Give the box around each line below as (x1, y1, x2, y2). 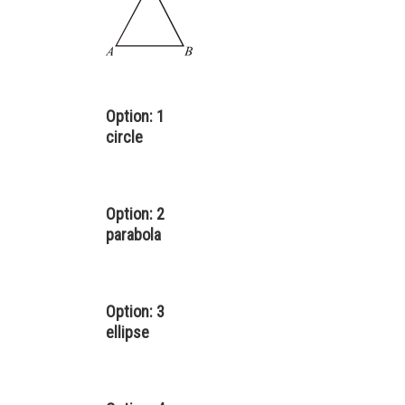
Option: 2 (106, 203, 165, 223)
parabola (106, 224, 161, 244)
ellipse (106, 322, 149, 342)
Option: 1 (106, 106, 165, 126)
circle (106, 127, 143, 146)
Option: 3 (106, 301, 165, 321)
